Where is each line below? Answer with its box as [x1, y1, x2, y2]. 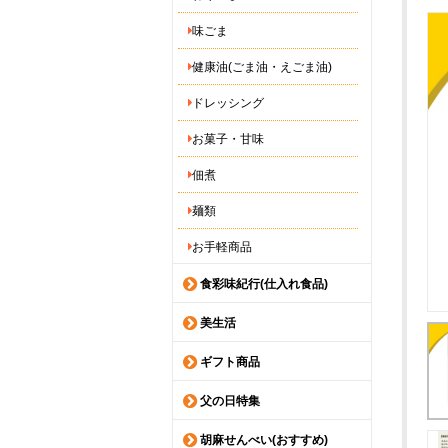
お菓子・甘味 [192, 132, 264, 146]
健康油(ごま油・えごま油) [192, 60, 332, 74]
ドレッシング [192, 96, 264, 110]
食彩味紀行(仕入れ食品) [197, 277, 328, 291]
